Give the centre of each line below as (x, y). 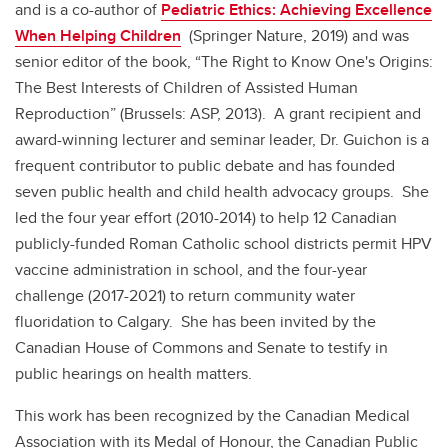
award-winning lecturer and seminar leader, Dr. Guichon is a (222, 139)
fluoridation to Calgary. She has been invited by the (195, 321)
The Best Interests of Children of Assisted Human (186, 87)
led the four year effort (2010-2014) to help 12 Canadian (206, 217)
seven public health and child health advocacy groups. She (222, 191)
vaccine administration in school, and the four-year (191, 269)
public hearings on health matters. (133, 373)
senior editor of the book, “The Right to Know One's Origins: (224, 61)
